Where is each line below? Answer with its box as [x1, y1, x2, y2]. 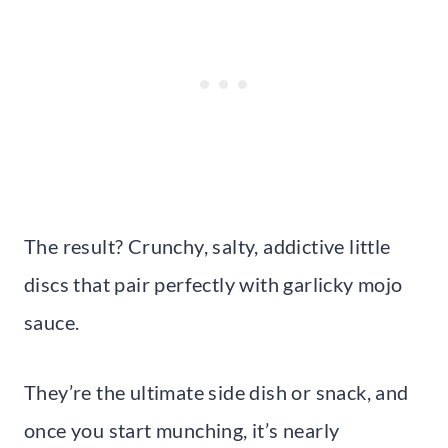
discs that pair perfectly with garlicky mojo [24, 271, 403, 296]
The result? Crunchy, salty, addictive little [24, 233, 391, 258]
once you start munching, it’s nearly [24, 417, 340, 442]
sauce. [24, 309, 80, 334]
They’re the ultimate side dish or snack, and [24, 379, 409, 404]
